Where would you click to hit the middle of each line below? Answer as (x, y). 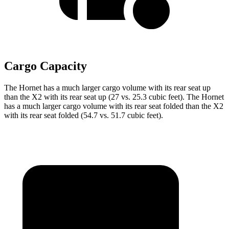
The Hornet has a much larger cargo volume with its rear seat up (107, 88)
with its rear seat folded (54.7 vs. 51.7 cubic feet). (84, 116)
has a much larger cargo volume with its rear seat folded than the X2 (114, 106)
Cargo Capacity (45, 66)
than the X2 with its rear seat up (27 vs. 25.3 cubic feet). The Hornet (114, 97)
